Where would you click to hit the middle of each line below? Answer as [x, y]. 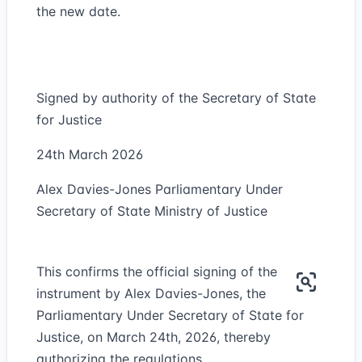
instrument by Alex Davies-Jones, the [151, 293]
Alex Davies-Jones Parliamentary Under [160, 189]
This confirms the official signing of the [157, 271]
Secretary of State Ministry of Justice [152, 211]
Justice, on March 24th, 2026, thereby [154, 337]
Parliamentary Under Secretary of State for [170, 315]
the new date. [78, 11]
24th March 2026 [90, 154]
